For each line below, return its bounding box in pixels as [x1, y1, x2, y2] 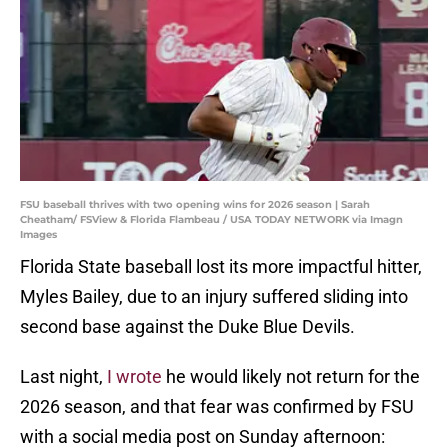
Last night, [20, 366, 107, 388]
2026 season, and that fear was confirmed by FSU [20, 396, 414, 418]
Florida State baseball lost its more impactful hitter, [20, 256, 422, 278]
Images [20, 228, 57, 242]
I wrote [107, 366, 162, 388]
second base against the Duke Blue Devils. [20, 316, 355, 338]
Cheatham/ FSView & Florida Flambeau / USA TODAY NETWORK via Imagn [20, 213, 403, 227]
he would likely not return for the [162, 366, 420, 388]
